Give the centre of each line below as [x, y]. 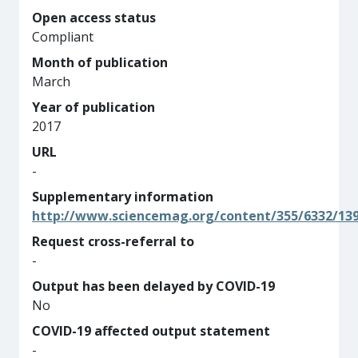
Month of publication [100, 62]
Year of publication [93, 107]
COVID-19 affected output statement [151, 331]
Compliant [63, 37]
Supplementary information [123, 197]
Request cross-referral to [113, 241]
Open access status [94, 18]
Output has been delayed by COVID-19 [153, 286]
